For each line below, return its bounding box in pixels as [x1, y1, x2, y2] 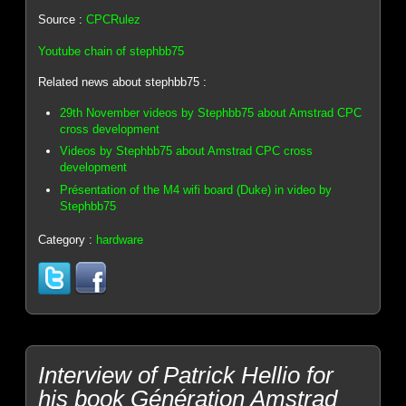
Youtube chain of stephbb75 [38, 43, 185, 58]
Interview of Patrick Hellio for [38, 361, 334, 389]
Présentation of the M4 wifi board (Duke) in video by [60, 182, 333, 197]
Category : [38, 232, 97, 246]
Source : [38, 13, 87, 27]
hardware [96, 232, 144, 246]
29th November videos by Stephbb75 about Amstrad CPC [60, 105, 362, 120]
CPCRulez [86, 13, 141, 27]
